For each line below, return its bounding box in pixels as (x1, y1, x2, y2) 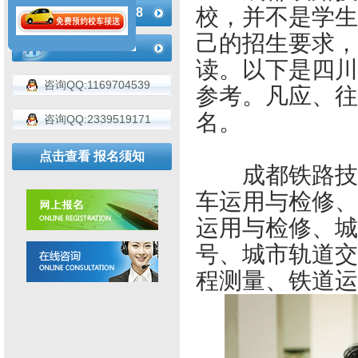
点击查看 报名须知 (39, 149, 145, 163)
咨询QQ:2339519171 (44, 113, 151, 125)
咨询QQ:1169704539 (44, 78, 150, 91)
